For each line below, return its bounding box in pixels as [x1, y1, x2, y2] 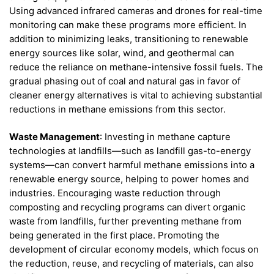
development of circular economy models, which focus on [9, 243, 259, 255]
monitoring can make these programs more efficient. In [9, 19, 246, 31]
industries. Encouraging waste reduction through [9, 187, 221, 199]
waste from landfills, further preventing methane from [9, 215, 242, 227]
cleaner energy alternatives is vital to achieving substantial [9, 89, 262, 102]
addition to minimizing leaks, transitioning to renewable [9, 33, 248, 45]
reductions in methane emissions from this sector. [9, 103, 226, 116]
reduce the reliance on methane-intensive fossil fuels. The [9, 61, 263, 73]
